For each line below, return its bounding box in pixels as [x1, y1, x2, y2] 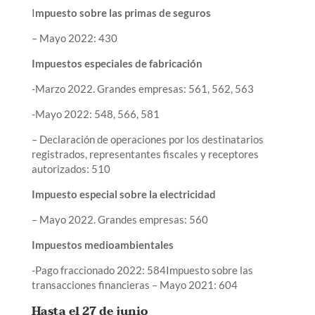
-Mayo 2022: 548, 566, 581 [31, 107, 160, 120]
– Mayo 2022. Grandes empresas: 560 [31, 212, 208, 226]
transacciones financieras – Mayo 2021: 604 [31, 278, 238, 291]
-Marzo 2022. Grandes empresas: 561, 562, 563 [31, 82, 254, 95]
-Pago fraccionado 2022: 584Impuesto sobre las [31, 263, 253, 276]
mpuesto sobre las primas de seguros [34, 6, 211, 19]
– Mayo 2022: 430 [31, 31, 117, 44]
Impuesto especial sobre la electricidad [31, 187, 216, 200]
